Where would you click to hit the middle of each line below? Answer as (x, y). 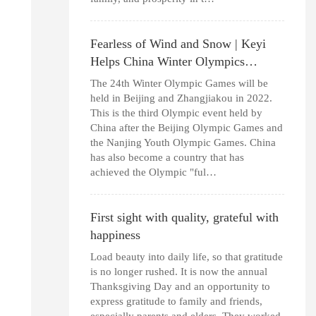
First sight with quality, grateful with (184, 217)
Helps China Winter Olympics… (174, 61)
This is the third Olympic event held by (176, 113)
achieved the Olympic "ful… (153, 172)
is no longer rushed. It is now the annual (178, 271)
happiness (115, 235)
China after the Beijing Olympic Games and (186, 127)
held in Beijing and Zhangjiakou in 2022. (181, 98)
